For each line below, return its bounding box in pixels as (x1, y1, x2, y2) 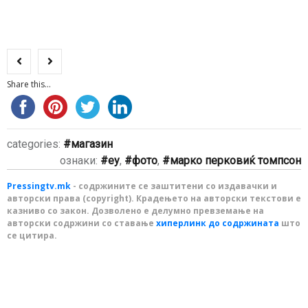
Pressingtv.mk (7, 179, 71, 192)
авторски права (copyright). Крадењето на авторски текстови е (7, 192, 301, 204)
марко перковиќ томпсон (170, 153, 301, 167)
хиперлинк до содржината (156, 217, 279, 229)
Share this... (7, 78, 51, 90)
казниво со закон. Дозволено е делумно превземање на (7, 204, 264, 217)
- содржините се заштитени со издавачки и (71, 179, 277, 192)
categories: (7, 137, 63, 151)
